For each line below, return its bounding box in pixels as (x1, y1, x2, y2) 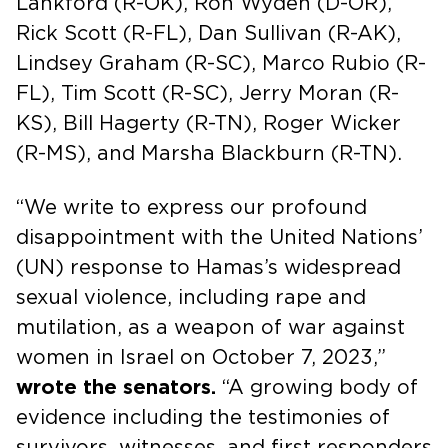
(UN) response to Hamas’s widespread (16, 257, 401, 278)
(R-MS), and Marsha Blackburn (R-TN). (16, 143, 402, 164)
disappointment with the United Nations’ (16, 227, 423, 248)
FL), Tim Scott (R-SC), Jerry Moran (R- (16, 83, 399, 104)
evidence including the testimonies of (16, 407, 390, 428)
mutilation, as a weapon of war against (16, 317, 405, 338)
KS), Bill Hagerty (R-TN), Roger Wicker (16, 113, 401, 134)
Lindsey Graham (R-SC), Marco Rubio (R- (16, 53, 426, 74)
